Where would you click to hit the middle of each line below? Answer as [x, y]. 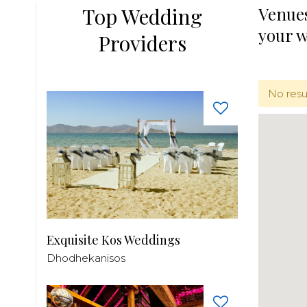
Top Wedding [142, 16]
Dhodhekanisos [86, 258]
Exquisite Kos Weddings [113, 240]
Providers [142, 43]
